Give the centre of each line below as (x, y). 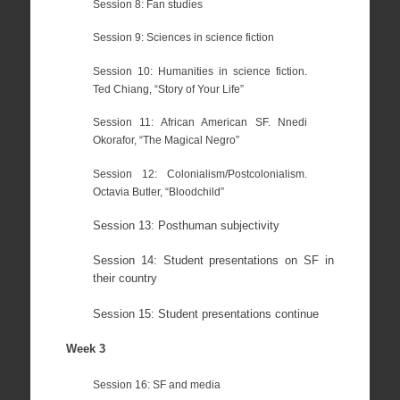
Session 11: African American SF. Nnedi (200, 122)
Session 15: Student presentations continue (205, 313)
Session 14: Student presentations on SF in (213, 261)
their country (125, 279)
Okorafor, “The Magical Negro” (166, 140)
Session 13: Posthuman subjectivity (186, 225)
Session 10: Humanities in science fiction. (200, 71)
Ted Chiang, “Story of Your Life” (168, 88)
